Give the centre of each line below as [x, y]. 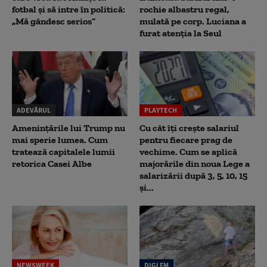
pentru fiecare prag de [186, 140]
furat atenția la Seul [181, 33]
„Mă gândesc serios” [54, 21]
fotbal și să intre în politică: [69, 9]
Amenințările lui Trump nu [69, 128]
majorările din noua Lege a [195, 164]
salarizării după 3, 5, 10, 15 [193, 176]
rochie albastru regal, [184, 9]
